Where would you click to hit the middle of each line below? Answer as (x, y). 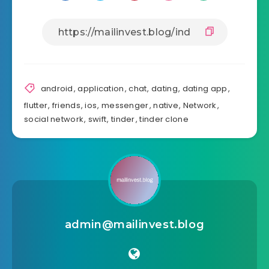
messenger (125, 105)
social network (54, 119)
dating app (205, 88)
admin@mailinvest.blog (134, 225)
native (166, 105)
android (57, 88)
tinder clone (164, 119)
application (101, 88)
